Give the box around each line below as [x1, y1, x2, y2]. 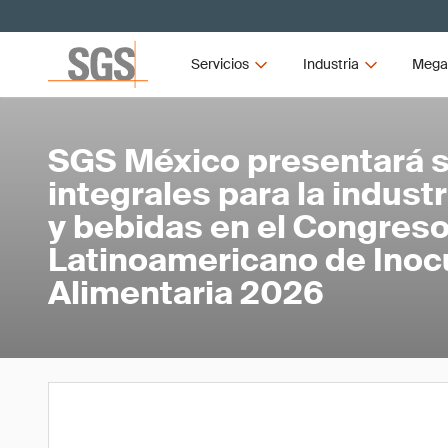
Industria [302, 55, 359, 73]
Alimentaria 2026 [48, 272, 324, 314]
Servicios [191, 55, 250, 73]
